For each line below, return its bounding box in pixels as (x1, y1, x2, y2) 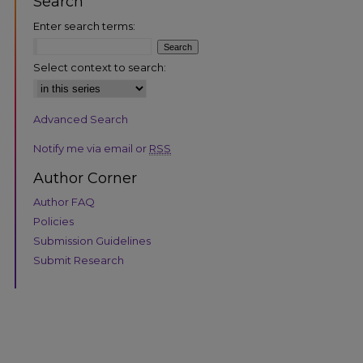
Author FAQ (33, 195, 95, 208)
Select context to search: (33, 61, 166, 74)
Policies (33, 215, 74, 228)
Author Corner (33, 169, 137, 187)
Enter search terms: (33, 19, 135, 32)
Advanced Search (33, 113, 128, 126)
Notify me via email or (33, 142, 149, 155)
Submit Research (33, 254, 124, 267)
